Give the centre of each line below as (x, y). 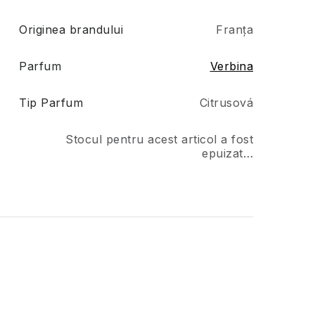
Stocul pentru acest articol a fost (159, 140)
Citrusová (226, 103)
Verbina (231, 66)
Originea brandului (71, 30)
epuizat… (227, 154)
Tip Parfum (51, 103)
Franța (234, 30)
